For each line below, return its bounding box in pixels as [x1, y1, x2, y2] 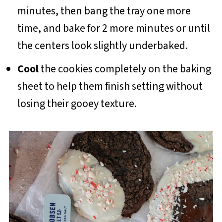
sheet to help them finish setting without [17, 78, 203, 95]
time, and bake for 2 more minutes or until [17, 20, 210, 37]
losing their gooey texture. [17, 96, 137, 112]
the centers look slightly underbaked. [17, 38, 188, 54]
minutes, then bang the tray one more [17, 3, 191, 19]
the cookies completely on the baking [38, 61, 211, 77]
